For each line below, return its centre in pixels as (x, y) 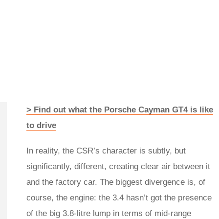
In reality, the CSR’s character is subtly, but (106, 151)
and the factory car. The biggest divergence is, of (116, 182)
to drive (41, 126)
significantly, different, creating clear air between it (118, 167)
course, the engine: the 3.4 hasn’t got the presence (119, 198)
